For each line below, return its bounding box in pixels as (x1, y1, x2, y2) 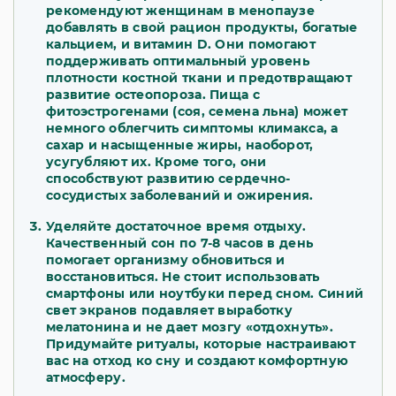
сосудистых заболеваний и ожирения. (46, 187, 314, 204)
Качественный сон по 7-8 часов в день (46, 235, 314, 252)
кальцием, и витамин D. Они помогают (46, 36, 316, 53)
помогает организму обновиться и (46, 252, 286, 269)
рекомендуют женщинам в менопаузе (46, 3, 315, 19)
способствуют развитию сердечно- (46, 171, 291, 187)
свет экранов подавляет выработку (46, 302, 293, 319)
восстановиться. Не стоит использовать (46, 269, 320, 286)
